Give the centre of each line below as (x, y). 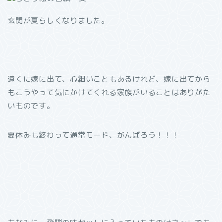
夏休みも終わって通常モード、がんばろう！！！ (93, 135)
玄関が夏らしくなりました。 (58, 21)
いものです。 (31, 106)
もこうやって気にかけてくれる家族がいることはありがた (109, 92)
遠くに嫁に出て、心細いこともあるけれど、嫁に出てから (109, 79)
